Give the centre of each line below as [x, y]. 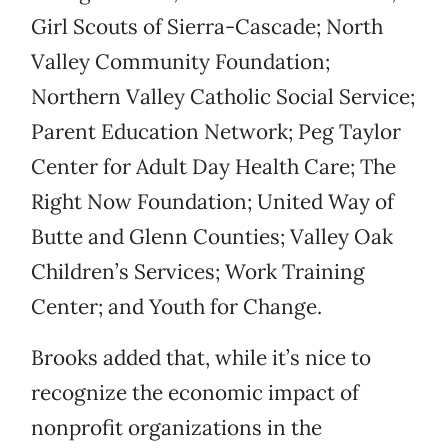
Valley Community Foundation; [180, 62]
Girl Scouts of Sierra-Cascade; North [207, 27]
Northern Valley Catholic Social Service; [223, 97]
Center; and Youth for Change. [176, 307]
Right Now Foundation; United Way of [212, 202]
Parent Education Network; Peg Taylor [216, 132]
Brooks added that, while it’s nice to [201, 358]
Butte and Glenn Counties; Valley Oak [212, 237]
